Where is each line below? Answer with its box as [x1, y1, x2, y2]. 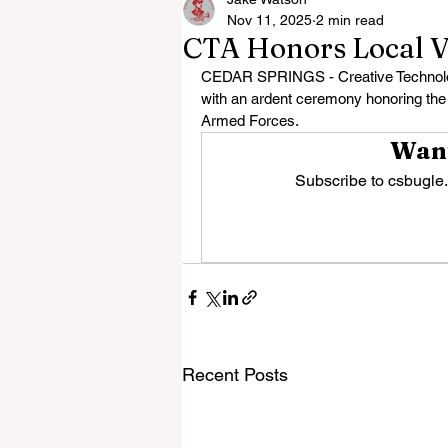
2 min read [316, 12, 384, 28]
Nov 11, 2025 [227, 12, 312, 28]
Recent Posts [182, 364, 288, 385]
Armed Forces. [201, 112, 299, 129]
